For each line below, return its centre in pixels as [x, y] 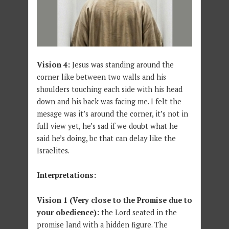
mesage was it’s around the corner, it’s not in [112, 113]
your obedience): [69, 213]
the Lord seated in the [139, 213]
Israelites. [53, 150]
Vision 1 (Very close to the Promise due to [114, 200]
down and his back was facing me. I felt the [109, 101]
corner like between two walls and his [101, 77]
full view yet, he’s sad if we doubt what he [107, 126]
